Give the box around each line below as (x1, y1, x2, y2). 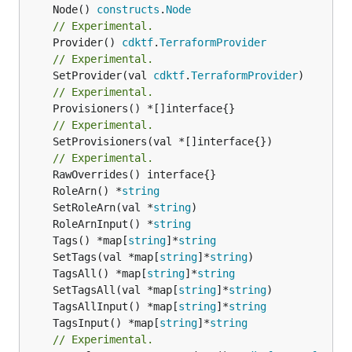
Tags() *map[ (53, 233, 128, 247)
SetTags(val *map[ (53, 250, 159, 263)
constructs (97, 2, 159, 16)
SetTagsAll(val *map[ (53, 283, 178, 296)
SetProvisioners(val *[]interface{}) (27, 134, 53, 148)
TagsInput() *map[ (53, 316, 159, 329)
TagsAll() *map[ (53, 266, 147, 280)
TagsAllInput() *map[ (53, 299, 178, 313)
